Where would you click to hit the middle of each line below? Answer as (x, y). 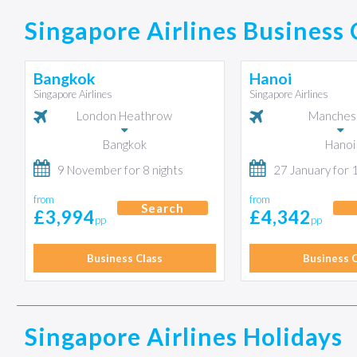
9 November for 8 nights (120, 170)
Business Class (124, 258)
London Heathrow (125, 116)
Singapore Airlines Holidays (183, 336)
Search (162, 208)
